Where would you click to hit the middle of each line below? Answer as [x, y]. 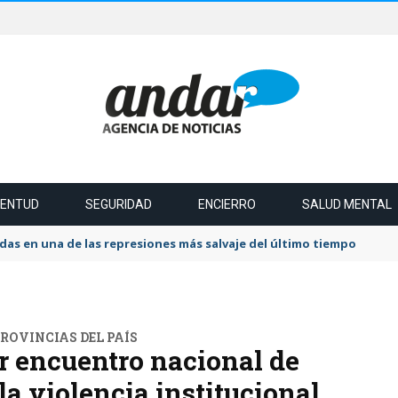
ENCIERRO [227, 204]
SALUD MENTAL [347, 204]
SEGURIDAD [119, 204]
